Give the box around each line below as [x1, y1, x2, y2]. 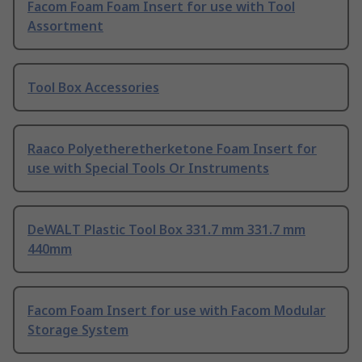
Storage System [27, 321, 128, 339]
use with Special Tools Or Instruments [27, 159, 269, 178]
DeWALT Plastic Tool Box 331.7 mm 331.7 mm [27, 221, 305, 239]
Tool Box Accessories [27, 78, 159, 97]
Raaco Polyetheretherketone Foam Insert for [27, 140, 317, 158]
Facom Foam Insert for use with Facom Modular [27, 301, 326, 320]
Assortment [27, 17, 103, 36]
